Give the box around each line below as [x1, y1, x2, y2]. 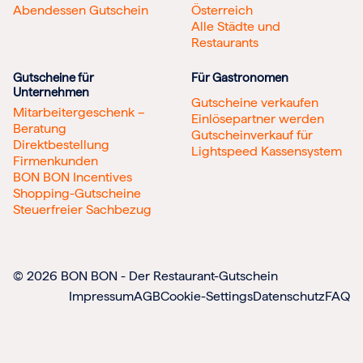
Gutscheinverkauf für [191, 127, 313, 143]
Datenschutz [253, 288, 325, 304]
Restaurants [191, 34, 258, 50]
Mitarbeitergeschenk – [13, 104, 145, 120]
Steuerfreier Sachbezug [13, 201, 152, 217]
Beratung [13, 120, 66, 136]
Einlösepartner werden [191, 111, 324, 127]
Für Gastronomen [191, 70, 288, 85]
